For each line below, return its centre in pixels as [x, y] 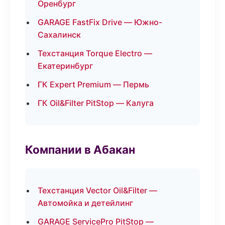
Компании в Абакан [80, 149]
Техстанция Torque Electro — [95, 53]
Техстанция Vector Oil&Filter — [97, 190]
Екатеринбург [65, 66]
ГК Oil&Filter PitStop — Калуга [96, 103]
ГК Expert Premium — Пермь [93, 84]
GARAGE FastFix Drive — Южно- [100, 22]
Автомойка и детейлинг [85, 203]
